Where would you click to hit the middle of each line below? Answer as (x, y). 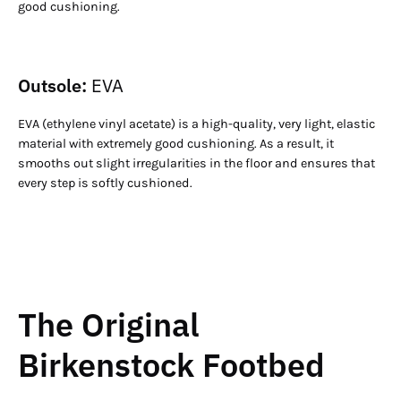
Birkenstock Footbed (171, 364)
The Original (109, 324)
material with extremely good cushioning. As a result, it (176, 143)
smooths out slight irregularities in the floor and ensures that (196, 163)
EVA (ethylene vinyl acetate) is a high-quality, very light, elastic (196, 124)
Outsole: (55, 85)
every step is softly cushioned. (105, 183)
